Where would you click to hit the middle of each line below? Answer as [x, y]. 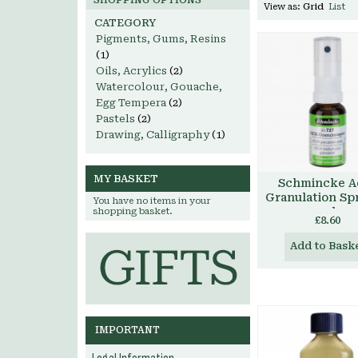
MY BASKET [126, 179]
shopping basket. [133, 211]
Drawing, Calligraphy [153, 135]
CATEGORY [125, 23]
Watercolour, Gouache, [159, 87]
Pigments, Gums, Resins [161, 39]
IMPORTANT [127, 330]
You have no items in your [152, 201]
